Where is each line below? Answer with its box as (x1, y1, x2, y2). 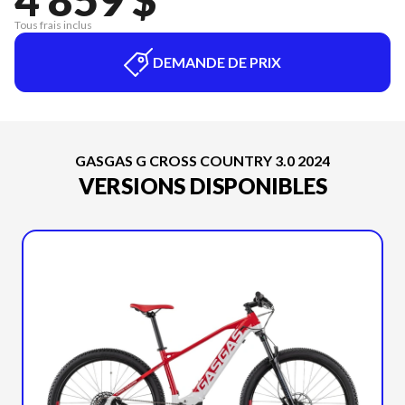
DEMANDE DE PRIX (153, 53, 281, 71)
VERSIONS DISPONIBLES (78, 173, 327, 199)
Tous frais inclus (14, 18, 92, 32)
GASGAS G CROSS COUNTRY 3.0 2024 (75, 152, 330, 169)
